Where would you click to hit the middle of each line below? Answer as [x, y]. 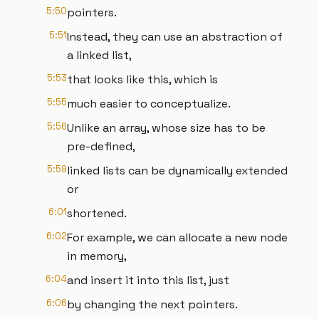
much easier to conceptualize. [149, 104]
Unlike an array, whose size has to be [166, 128]
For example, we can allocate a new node [177, 237]
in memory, [97, 256]
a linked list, [99, 55]
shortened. [97, 213]
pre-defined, [101, 146]
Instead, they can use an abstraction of [175, 37]
